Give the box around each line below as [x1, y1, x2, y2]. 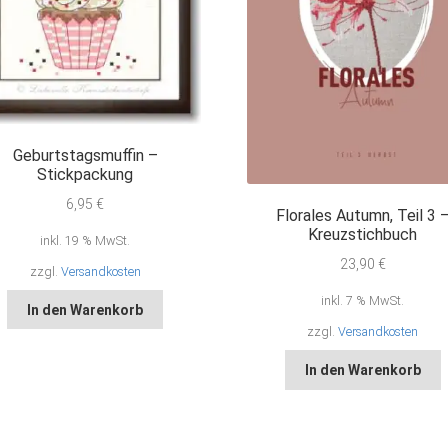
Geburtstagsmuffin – [12, 146, 158, 166]
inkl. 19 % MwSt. [40, 232, 131, 248]
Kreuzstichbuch [308, 225, 418, 245]
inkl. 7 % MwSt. [321, 293, 405, 309]
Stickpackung [37, 165, 134, 185]
